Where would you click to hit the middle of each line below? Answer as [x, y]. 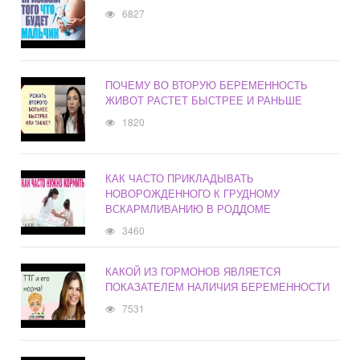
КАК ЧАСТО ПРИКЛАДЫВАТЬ [180, 178]
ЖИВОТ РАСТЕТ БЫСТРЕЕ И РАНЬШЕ [204, 100]
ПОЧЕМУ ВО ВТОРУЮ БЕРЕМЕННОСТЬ [207, 85]
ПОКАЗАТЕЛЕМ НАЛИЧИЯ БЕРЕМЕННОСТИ [218, 287]
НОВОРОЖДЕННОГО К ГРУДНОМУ [193, 194]
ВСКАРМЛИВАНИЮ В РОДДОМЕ [188, 209]
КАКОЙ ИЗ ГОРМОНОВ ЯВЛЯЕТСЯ [193, 272]
